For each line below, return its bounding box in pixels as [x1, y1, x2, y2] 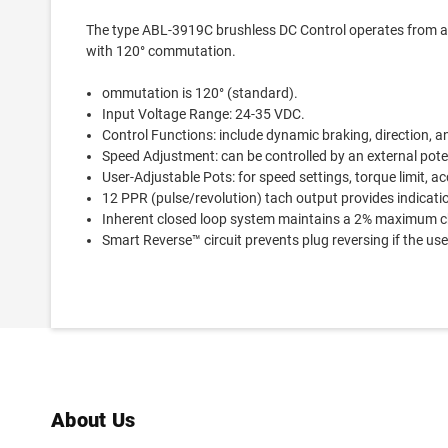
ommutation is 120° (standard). [102, 85, 299, 101]
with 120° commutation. [86, 43, 236, 59]
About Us [51, 408, 135, 432]
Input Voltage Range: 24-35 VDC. [102, 106, 306, 122]
